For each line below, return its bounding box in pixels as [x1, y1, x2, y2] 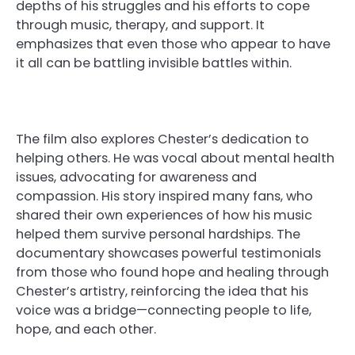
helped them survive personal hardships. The [16, 224, 300, 243]
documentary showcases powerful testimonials [16, 243, 321, 262]
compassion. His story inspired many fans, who [16, 186, 313, 205]
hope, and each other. [16, 319, 156, 338]
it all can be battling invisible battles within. [16, 53, 292, 72]
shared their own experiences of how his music [16, 205, 312, 224]
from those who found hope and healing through [16, 262, 329, 281]
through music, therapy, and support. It [16, 15, 265, 34]
